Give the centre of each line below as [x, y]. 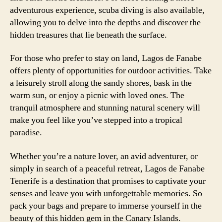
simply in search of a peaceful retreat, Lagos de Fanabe [107, 168]
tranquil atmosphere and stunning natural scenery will [105, 108]
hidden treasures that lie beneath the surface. [88, 35]
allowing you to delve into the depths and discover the [105, 22]
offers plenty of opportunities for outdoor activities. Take [111, 71]
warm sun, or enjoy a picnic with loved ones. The [97, 95]
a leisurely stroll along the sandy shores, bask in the [101, 83]
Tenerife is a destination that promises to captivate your [108, 181]
